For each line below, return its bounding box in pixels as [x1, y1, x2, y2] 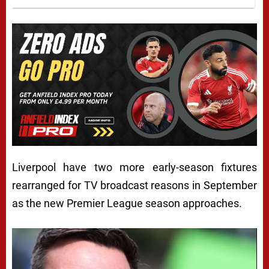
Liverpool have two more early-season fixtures [12, 161, 257, 174]
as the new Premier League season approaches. [12, 197, 242, 210]
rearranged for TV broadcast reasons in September [12, 179, 257, 192]
